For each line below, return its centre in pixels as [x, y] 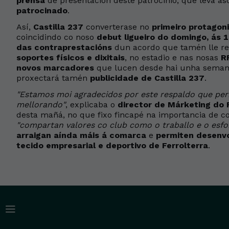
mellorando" [41, 105]
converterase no [118, 27]
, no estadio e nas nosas [173, 58]
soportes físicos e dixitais [71, 58]
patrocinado [42, 10]
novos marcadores [55, 68]
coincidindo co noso [56, 37]
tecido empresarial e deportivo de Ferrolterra [112, 145]
